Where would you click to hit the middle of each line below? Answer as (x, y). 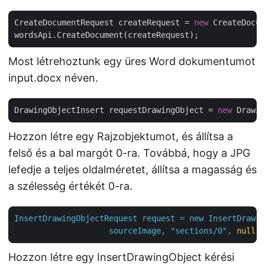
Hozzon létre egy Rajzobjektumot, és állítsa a (121, 136)
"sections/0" (199, 231)
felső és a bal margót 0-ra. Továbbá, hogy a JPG (129, 153)
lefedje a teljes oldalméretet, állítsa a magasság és (132, 169)
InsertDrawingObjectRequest (76, 218)
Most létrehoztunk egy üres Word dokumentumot (132, 61)
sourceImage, (137, 231)
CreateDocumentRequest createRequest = (104, 22)
